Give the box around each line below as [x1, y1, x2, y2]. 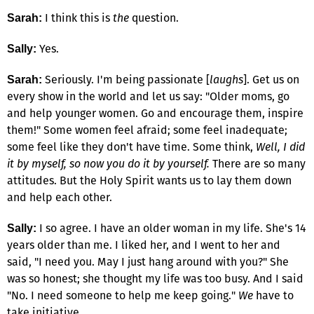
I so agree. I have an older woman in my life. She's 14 [36, 219, 306, 236]
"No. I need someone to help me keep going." [7, 287, 238, 303]
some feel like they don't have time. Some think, [7, 138, 256, 155]
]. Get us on [243, 71, 299, 88]
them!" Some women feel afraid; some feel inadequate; [7, 121, 287, 138]
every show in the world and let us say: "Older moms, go [7, 88, 289, 104]
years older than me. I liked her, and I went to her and [7, 236, 280, 253]
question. [129, 9, 179, 26]
